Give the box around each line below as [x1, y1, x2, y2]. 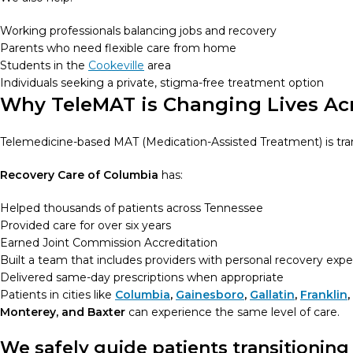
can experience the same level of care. [125, 305, 340, 319]
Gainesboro [176, 288, 244, 302]
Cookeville [88, 58, 144, 72]
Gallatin [250, 288, 295, 302]
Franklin [300, 288, 347, 302]
